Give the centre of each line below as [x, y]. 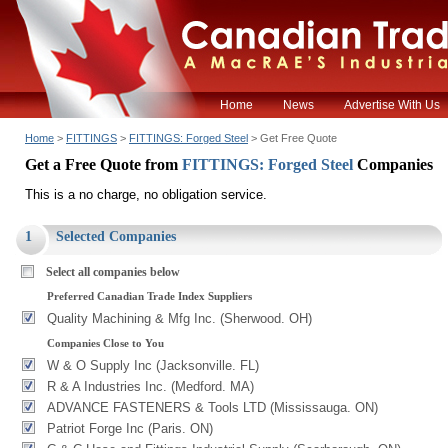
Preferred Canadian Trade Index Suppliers [149, 296]
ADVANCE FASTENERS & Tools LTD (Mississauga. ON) [212, 407]
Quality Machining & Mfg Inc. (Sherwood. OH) [179, 318]
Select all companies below [113, 272]
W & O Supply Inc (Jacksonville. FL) [153, 365]
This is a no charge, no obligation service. [146, 194]
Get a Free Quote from [103, 164]
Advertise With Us [392, 105]
